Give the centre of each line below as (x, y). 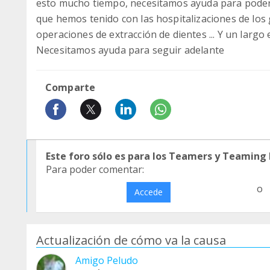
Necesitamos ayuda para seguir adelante (130, 50)
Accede (148, 192)
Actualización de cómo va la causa (131, 240)
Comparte (71, 87)
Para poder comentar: (95, 169)
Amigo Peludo (107, 260)
